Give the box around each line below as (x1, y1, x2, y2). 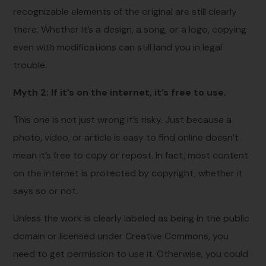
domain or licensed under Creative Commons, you (13, 229, 229, 242)
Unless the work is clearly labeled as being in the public (13, 211, 250, 224)
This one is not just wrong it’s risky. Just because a (13, 113, 232, 126)
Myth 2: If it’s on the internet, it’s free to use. (13, 85, 227, 99)
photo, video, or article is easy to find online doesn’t (13, 131, 239, 144)
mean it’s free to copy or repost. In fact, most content (13, 148, 249, 161)
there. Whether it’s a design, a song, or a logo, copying (13, 23, 247, 36)
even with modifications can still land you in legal (13, 40, 223, 53)
